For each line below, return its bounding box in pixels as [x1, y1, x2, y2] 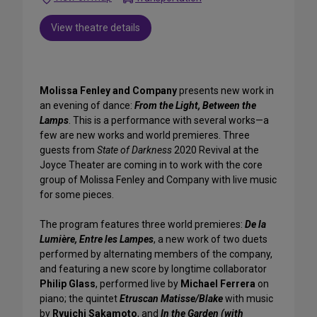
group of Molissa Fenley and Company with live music [40, 173, 277, 185]
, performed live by [96, 277, 180, 289]
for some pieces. [40, 188, 114, 200]
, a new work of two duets [154, 233, 267, 245]
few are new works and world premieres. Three [40, 129, 250, 141]
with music [223, 292, 273, 304]
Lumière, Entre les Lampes [40, 233, 154, 245]
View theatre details [51, 21, 140, 33]
